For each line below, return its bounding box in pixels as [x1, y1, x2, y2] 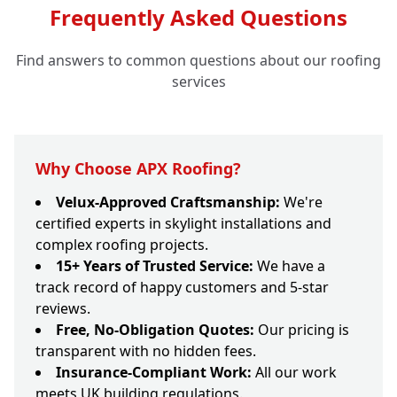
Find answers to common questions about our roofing [16, 51, 381, 71]
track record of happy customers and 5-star [35, 277, 329, 298]
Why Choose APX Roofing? [35, 158, 241, 180]
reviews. [35, 299, 90, 319]
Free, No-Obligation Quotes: [56, 320, 254, 340]
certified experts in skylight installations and [35, 214, 331, 234]
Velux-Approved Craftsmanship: [56, 192, 280, 213]
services [171, 72, 226, 92]
